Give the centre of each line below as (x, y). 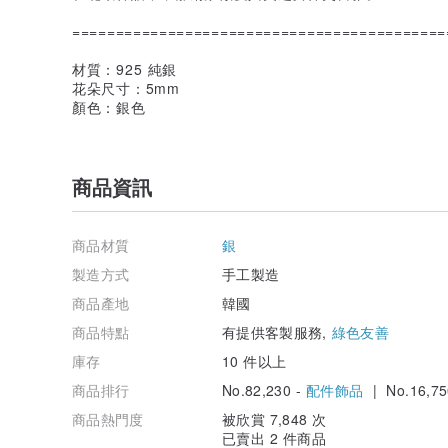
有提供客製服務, (277, 331)
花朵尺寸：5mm (126, 87)
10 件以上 (254, 360)
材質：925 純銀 (124, 68)
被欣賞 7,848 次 (274, 418)
